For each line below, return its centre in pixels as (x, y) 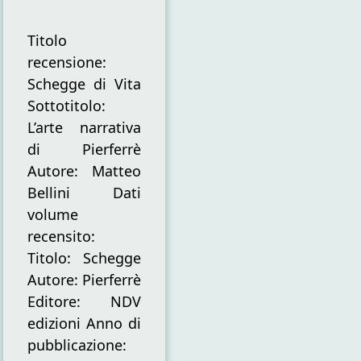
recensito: (61, 236)
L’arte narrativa (84, 127)
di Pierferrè (84, 149)
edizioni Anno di (84, 323)
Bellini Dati (84, 192)
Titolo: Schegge (84, 257)
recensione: (66, 62)
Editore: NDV (84, 301)
